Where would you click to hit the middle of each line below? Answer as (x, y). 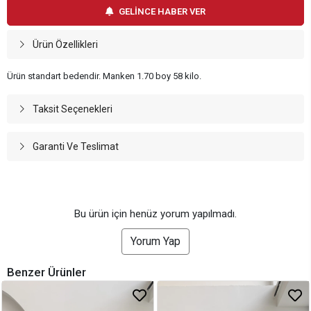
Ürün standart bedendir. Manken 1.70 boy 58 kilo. (104, 76)
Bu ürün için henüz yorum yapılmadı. (155, 214)
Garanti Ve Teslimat (75, 147)
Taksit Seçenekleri (72, 109)
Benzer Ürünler (47, 272)
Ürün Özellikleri (65, 45)
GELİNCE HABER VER (162, 12)
